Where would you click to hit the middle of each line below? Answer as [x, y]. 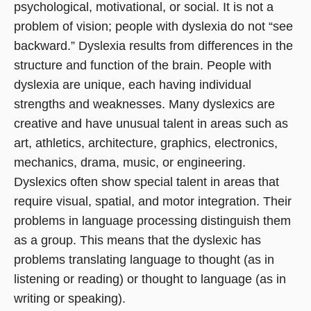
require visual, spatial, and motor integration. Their [153, 202]
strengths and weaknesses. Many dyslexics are [144, 104]
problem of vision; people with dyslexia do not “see [153, 27]
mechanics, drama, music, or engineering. [130, 163]
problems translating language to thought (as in [144, 260]
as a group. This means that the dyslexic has [137, 241]
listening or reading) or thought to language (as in [150, 279]
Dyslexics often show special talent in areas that [146, 182]
